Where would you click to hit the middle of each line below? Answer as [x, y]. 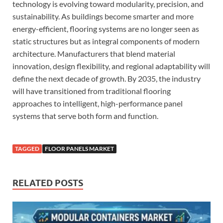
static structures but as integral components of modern [106, 41]
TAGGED [27, 148]
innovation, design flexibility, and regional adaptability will [111, 66]
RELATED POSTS [48, 183]
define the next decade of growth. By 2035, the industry [107, 78]
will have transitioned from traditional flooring [92, 91]
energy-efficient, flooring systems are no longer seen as [106, 28]
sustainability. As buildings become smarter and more [103, 16]
